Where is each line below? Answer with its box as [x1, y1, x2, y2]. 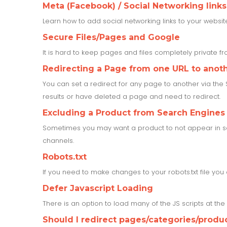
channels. [43, 136, 74, 145]
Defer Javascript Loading [43, 183, 153, 193]
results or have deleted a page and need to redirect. [43, 92, 220, 101]
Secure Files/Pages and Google [43, 32, 180, 42]
